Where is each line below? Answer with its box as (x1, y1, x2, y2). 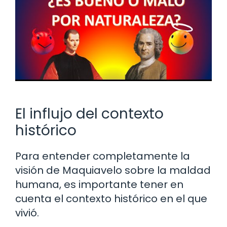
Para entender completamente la (15, 148, 190, 163)
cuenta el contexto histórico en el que (15, 191, 207, 206)
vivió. (15, 205, 39, 220)
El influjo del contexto (15, 103, 164, 124)
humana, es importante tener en (15, 177, 183, 192)
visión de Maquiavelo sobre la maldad (15, 163, 211, 177)
